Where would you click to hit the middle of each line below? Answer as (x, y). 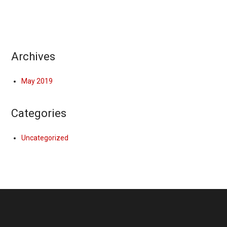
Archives (33, 56)
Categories (39, 113)
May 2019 (37, 81)
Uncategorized (45, 138)
